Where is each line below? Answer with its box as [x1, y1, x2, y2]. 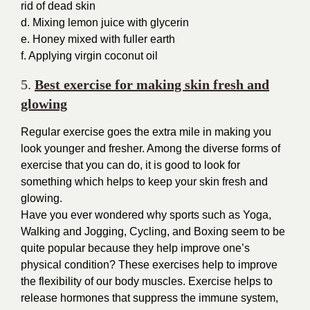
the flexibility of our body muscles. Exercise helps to [21, 275, 273, 287]
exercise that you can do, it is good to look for [21, 159, 240, 171]
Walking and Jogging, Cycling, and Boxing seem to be [21, 226, 285, 237]
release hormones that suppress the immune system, [21, 292, 278, 304]
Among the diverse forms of [147, 143, 280, 154]
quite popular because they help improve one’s [21, 242, 250, 254]
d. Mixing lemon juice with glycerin [21, 17, 189, 28]
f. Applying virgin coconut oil [21, 50, 158, 62]
